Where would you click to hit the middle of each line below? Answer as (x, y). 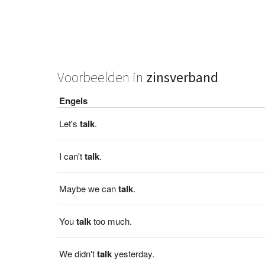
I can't (72, 156)
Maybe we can (89, 188)
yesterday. (133, 253)
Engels (74, 100)
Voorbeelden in (102, 77)
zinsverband (182, 77)
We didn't (78, 253)
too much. (112, 221)
